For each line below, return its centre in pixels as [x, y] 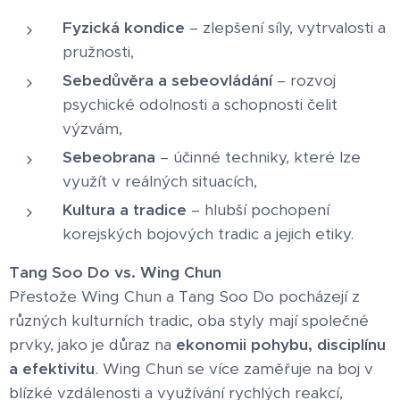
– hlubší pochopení [258, 209]
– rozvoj [304, 80]
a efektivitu [52, 368]
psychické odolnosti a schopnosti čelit [200, 104]
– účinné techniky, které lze [258, 157]
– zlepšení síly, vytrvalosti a [285, 27]
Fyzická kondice [124, 27]
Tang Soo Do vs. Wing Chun [115, 272]
